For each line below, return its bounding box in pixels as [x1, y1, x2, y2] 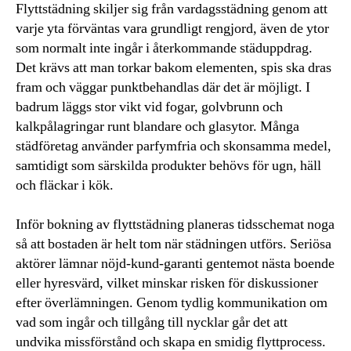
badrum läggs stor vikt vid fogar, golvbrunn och [16, 98, 283, 117]
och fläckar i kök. [16, 176, 117, 195]
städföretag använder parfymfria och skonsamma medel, [16, 137, 331, 156]
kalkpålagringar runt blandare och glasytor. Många [16, 118, 299, 136]
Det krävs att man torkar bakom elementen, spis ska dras [16, 59, 331, 78]
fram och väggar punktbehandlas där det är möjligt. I [16, 78, 310, 97]
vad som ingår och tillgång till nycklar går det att [16, 313, 288, 332]
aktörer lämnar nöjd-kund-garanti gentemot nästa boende [16, 255, 335, 273]
